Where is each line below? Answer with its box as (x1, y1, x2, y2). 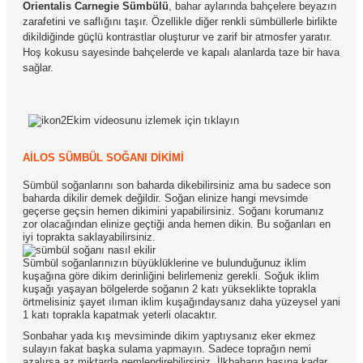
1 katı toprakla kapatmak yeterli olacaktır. (23, 309, 217, 321)
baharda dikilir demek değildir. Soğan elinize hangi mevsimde (23, 192, 308, 204)
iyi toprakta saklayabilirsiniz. (23, 231, 156, 243)
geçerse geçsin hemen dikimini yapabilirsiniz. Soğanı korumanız (23, 205, 324, 217)
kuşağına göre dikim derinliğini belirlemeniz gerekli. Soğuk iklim (23, 270, 319, 282)
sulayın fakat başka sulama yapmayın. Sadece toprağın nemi (23, 343, 311, 355)
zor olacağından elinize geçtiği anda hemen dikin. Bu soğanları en (23, 218, 331, 230)
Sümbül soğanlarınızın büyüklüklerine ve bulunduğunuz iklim (23, 257, 306, 269)
